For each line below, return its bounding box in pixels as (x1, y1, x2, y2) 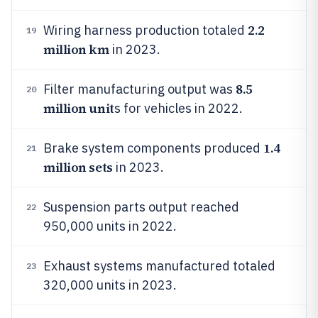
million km (43, 40, 109, 58)
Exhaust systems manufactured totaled (43, 258, 275, 274)
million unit (43, 99, 114, 117)
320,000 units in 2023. (43, 277, 177, 293)
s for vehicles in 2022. (114, 100, 243, 116)
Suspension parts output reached (43, 199, 239, 215)
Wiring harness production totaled (43, 22, 248, 38)
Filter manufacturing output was (43, 81, 236, 97)
